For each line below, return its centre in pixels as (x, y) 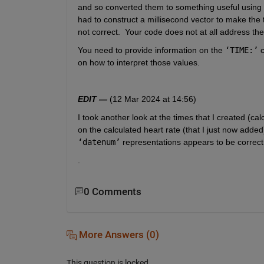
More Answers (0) (118, 235)
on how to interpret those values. (141, 62)
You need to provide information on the (151, 50)
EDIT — (92, 99)
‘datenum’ (99, 142)
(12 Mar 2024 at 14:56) (151, 99)
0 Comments (112, 192)
